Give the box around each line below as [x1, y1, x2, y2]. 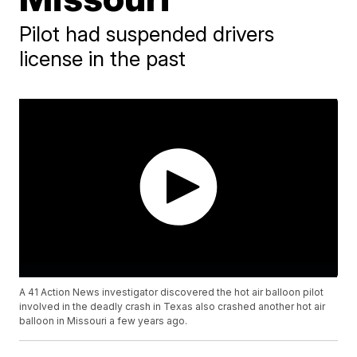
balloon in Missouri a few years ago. [19, 315, 188, 328]
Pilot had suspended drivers [19, 22, 275, 46]
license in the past [19, 46, 186, 71]
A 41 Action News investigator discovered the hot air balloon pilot [19, 286, 324, 299]
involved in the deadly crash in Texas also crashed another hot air [19, 300, 326, 313]
